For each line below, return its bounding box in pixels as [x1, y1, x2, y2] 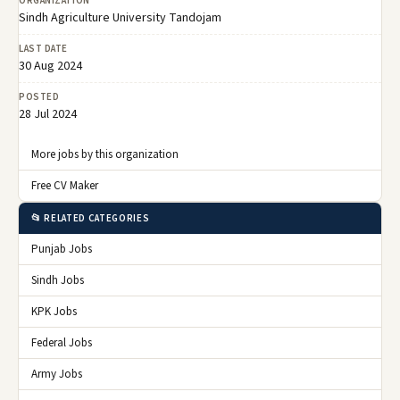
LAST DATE [19, 41, 68, 55]
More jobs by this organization [31, 146, 179, 162]
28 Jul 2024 [19, 104, 77, 123]
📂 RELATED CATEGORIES [31, 211, 150, 225]
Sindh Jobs [31, 271, 84, 288]
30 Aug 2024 [19, 56, 82, 75]
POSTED [19, 89, 60, 104]
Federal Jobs [31, 334, 92, 351]
